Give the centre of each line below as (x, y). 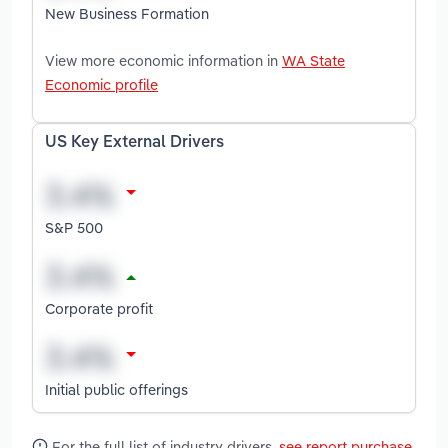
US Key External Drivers (134, 142)
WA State (313, 60)
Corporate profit (99, 308)
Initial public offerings (116, 389)
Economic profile (101, 84)
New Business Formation (127, 13)
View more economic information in (163, 60)
